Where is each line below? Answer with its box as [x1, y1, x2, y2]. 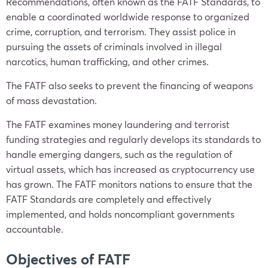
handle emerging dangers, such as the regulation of [6, 148, 232, 160]
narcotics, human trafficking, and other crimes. [6, 55, 209, 68]
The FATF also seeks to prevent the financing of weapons [6, 79, 253, 92]
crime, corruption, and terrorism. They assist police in [6, 25, 236, 38]
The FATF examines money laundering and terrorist [6, 118, 230, 130]
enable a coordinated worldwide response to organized [6, 10, 249, 23]
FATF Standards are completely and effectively [6, 193, 211, 205]
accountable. [6, 223, 63, 235]
